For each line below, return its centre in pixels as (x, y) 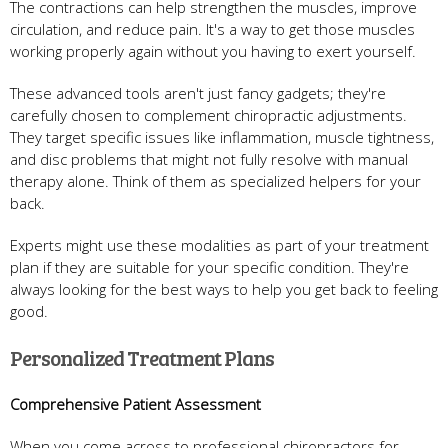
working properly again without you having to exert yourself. (213, 50)
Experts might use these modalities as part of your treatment (219, 244)
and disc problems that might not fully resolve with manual (209, 158)
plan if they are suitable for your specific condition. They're (209, 266)
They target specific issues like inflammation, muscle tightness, (222, 136)
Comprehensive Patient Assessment (135, 403)
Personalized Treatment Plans (142, 357)
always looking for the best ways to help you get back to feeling (224, 288)
